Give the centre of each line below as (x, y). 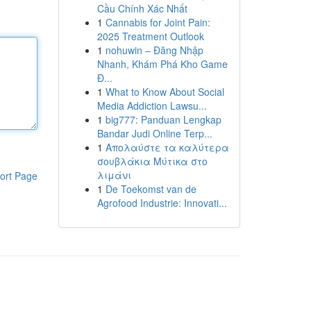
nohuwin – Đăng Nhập (154, 50)
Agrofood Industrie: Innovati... (162, 203)
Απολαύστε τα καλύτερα (167, 147)
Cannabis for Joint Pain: (158, 22)
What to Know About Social (165, 92)
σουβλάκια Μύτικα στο (152, 161)
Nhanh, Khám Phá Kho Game (162, 64)
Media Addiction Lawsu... (152, 106)
